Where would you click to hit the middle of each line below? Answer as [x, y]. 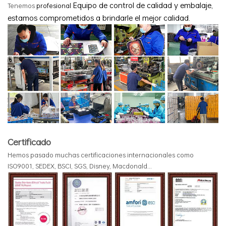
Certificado [29, 142]
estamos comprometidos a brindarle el [75, 17]
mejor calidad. [166, 17]
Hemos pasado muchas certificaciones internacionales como [101, 155]
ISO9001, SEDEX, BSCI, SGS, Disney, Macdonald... [80, 166]
